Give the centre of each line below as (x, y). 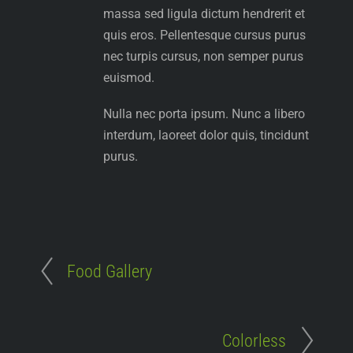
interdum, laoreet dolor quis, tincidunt (206, 136)
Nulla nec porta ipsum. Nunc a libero (204, 114)
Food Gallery (109, 271)
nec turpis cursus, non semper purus (204, 57)
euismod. (129, 78)
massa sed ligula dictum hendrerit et (204, 14)
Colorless (255, 341)
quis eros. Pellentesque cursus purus (205, 35)
